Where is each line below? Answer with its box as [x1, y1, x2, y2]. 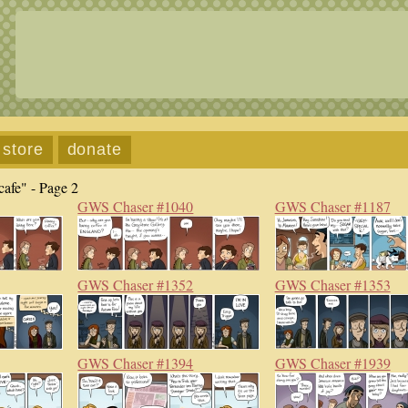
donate [66, 140, 122, 158]
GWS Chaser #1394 [77, 353, 194, 372]
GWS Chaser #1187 [274, 197, 391, 216]
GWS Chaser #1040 [77, 197, 194, 216]
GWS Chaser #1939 [274, 353, 391, 372]
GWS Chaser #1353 [274, 275, 391, 294]
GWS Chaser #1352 [77, 275, 194, 294]
